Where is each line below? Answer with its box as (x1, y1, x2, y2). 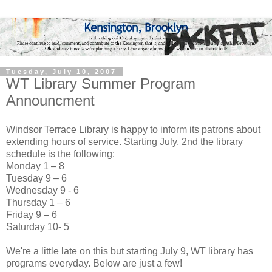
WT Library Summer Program (6, 75, 195, 92)
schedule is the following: (6, 148, 115, 159)
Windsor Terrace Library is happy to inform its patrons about (6, 124, 260, 135)
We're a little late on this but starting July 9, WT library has (6, 245, 253, 256)
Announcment (6, 92, 95, 109)
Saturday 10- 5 (6, 221, 69, 232)
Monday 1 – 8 (6, 160, 64, 171)
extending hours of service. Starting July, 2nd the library (6, 136, 243, 147)
